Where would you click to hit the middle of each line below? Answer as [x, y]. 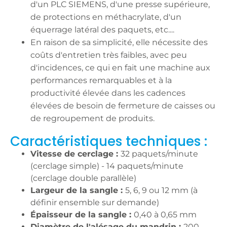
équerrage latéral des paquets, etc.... [102, 30]
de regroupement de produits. [92, 118]
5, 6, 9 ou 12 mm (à [161, 190]
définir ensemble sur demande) [95, 202]
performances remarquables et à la [101, 80]
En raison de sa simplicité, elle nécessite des [119, 42]
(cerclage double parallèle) [83, 178]
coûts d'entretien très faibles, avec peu [109, 55]
